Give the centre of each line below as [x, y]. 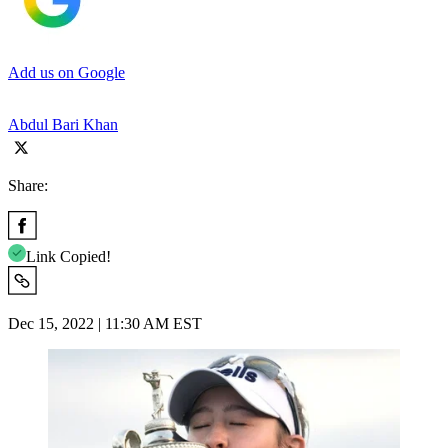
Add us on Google [66, 72]
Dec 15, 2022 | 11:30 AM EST [105, 323]
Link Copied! [68, 256]
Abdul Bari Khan [63, 124]
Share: [28, 185]
